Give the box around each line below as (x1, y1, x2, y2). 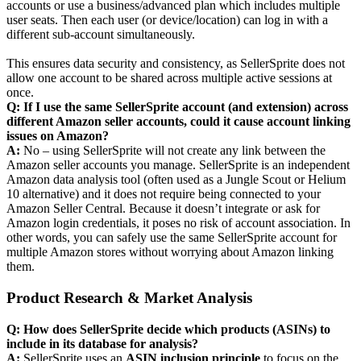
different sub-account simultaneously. (6, 27, 195, 42)
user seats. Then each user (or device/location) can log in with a (6, 13, 328, 27)
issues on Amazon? (6, 129, 109, 143)
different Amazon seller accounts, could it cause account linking (6, 114, 351, 129)
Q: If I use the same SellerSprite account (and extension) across (6, 100, 348, 114)
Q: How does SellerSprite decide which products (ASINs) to (6, 322, 330, 336)
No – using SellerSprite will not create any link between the (23, 143, 326, 158)
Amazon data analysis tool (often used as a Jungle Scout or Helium (6, 172, 346, 187)
